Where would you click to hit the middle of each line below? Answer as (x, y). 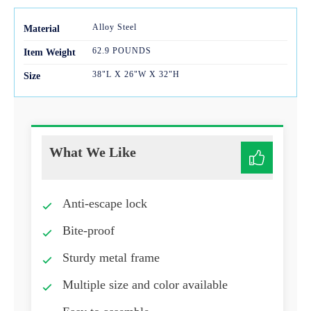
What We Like (93, 152)
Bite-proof (90, 231)
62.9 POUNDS (121, 51)
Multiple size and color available (145, 285)
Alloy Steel (114, 27)
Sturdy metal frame (111, 258)
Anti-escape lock (105, 204)
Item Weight (50, 53)
